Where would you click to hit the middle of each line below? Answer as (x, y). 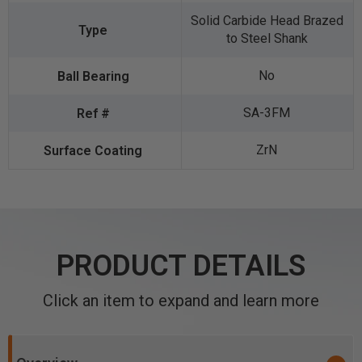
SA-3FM (267, 113)
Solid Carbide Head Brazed (267, 21)
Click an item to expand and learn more (181, 301)
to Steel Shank (267, 38)
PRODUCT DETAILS (181, 266)
